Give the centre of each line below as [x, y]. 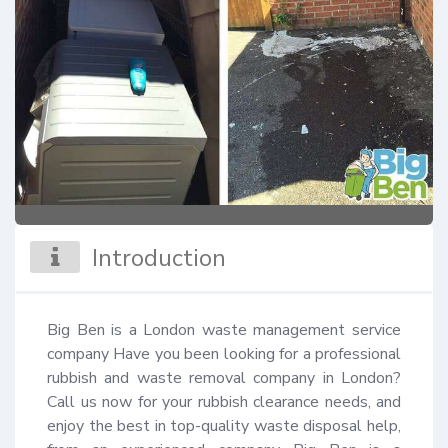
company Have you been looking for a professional [224, 353]
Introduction [159, 257]
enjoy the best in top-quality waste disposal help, [224, 425]
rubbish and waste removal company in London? [224, 377]
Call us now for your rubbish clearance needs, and [224, 401]
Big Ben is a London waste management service [224, 329]
